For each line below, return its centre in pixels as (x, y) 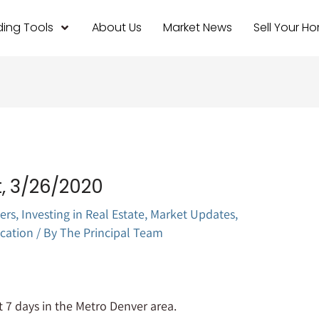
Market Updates (193, 214)
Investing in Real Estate (83, 214)
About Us (116, 28)
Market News (197, 28)
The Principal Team (112, 232)
